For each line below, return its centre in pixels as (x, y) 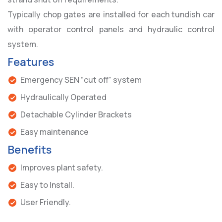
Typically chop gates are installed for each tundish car (111, 15)
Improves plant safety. (62, 168)
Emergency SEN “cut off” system (81, 80)
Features (31, 62)
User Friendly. (46, 202)
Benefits (29, 150)
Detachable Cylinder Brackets (76, 115)
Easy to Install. (47, 185)
